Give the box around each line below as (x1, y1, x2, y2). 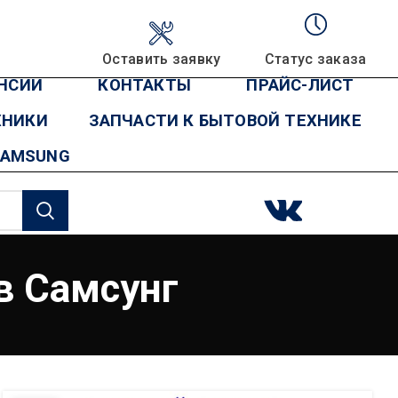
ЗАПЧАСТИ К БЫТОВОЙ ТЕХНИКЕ (88, 110, 362, 131)
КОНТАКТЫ (98, 75, 192, 95)
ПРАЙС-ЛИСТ (246, 75, 354, 95)
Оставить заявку (102, 51, 221, 68)
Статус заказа (264, 51, 367, 68)
